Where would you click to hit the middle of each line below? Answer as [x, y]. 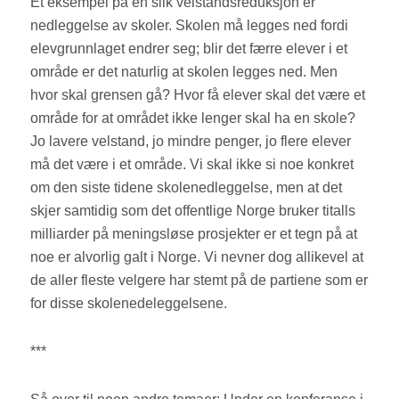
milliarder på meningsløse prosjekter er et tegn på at [194, 234]
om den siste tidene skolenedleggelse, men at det [187, 188]
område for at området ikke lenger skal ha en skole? [193, 118]
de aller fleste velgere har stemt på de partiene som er [199, 281]
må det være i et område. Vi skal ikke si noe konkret [192, 165]
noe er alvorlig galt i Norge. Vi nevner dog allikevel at [197, 257]
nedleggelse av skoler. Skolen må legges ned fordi [190, 26]
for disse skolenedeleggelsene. [131, 304]
